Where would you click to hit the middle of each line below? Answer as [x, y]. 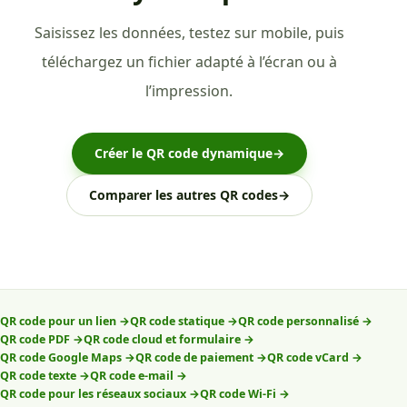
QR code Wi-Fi [238, 393]
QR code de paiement [194, 357]
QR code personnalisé [298, 321]
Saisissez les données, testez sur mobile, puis [189, 32]
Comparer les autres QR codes [183, 194]
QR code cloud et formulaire [162, 339]
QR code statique [177, 321]
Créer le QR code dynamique [183, 153]
